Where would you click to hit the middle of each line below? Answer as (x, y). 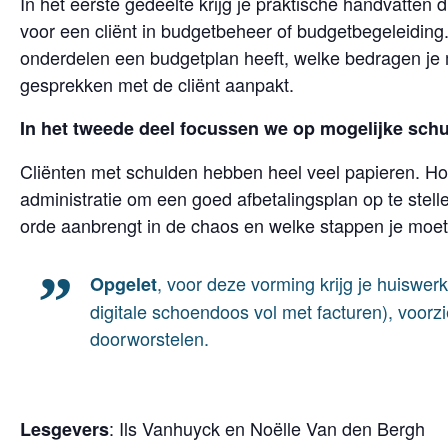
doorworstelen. (149, 338)
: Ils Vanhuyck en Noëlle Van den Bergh (267, 428)
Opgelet (123, 284)
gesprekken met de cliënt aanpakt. (157, 84)
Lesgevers (64, 429)
